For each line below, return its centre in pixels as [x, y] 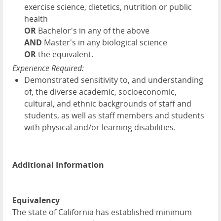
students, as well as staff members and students [114, 115]
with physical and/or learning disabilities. [100, 127]
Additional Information [58, 165]
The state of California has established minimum [102, 212]
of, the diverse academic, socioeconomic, [100, 92]
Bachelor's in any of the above [93, 30]
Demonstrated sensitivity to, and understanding [114, 80]
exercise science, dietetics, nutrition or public [108, 7]
